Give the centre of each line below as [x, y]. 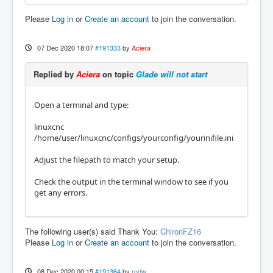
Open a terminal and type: [81, 105]
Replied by [55, 74]
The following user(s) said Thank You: [93, 231]
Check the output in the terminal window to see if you [131, 181]
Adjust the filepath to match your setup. [107, 159]
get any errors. [61, 192]
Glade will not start [172, 74]
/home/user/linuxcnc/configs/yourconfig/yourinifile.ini [134, 137]
